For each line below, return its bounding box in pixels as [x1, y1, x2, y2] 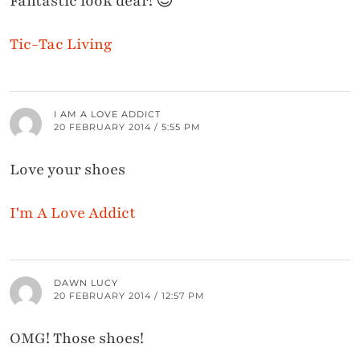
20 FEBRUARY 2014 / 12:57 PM [54, 289, 205, 301]
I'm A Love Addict [10, 202, 136, 223]
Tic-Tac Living [10, 33, 112, 55]
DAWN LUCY [54, 276, 118, 288]
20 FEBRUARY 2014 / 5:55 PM [54, 121, 201, 133]
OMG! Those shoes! [10, 327, 144, 349]
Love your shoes [10, 158, 125, 180]
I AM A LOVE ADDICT [54, 108, 161, 120]
